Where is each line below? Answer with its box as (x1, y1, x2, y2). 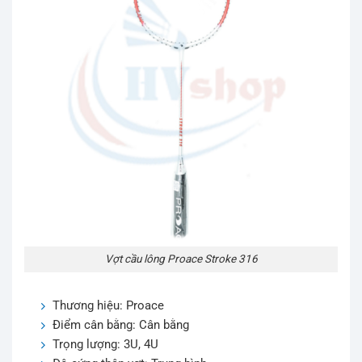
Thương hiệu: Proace (53, 298, 164, 314)
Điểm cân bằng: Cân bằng (53, 318, 189, 333)
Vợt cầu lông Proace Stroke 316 (104, 252, 258, 266)
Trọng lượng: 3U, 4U (53, 337, 158, 352)
